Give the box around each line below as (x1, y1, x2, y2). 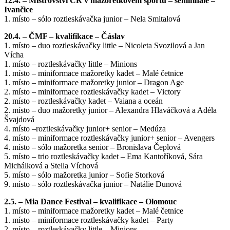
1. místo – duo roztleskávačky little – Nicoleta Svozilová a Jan (4, 41, 205, 50)
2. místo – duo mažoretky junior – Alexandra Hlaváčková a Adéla (4, 106, 217, 115)
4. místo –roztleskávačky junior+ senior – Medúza (4, 124, 166, 133)
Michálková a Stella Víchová (4, 161, 98, 170)
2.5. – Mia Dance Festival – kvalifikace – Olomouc (4, 197, 177, 206)
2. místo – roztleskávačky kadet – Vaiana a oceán (4, 97, 163, 106)
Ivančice (4, 5, 33, 14)
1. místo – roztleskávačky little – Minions (4, 60, 137, 69)
